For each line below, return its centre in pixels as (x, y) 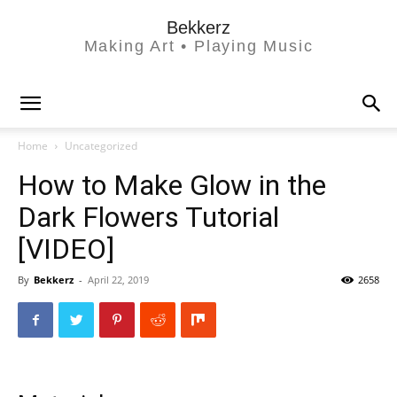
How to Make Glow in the (172, 185)
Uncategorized (101, 146)
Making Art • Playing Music (198, 47)
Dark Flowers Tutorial (148, 217)
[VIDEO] (66, 249)
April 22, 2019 (118, 280)
